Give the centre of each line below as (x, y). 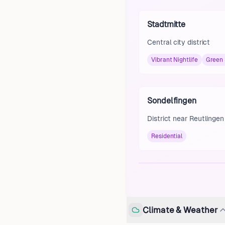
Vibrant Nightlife (175, 60)
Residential (167, 136)
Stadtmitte (166, 24)
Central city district (179, 42)
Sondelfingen (172, 101)
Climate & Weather (180, 210)
